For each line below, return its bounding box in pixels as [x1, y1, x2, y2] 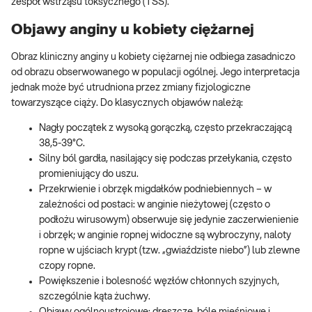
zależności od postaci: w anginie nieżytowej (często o [39, 200, 270, 210]
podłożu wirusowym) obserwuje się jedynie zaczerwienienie [39, 215, 299, 226]
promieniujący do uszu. [39, 169, 139, 180]
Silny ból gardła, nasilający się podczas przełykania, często [39, 154, 292, 164]
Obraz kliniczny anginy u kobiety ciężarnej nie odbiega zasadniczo [11, 52, 295, 63]
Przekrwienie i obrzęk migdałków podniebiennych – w [39, 185, 272, 195]
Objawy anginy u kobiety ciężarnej [11, 22, 254, 37]
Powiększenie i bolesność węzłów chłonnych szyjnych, [39, 276, 279, 287]
